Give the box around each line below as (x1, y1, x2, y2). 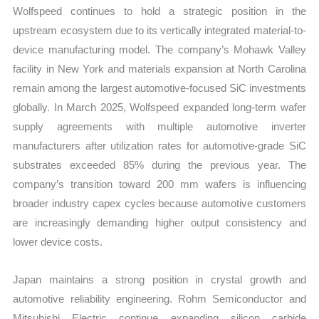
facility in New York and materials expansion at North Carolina (13, 62, 306, 75)
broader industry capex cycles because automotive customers (13, 197, 306, 209)
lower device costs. (13, 235, 103, 248)
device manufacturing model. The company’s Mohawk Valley (13, 43, 306, 56)
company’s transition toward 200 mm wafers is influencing (13, 177, 306, 190)
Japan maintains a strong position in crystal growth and (13, 273, 306, 286)
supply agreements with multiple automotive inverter (13, 120, 306, 132)
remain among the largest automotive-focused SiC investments (13, 81, 306, 94)
